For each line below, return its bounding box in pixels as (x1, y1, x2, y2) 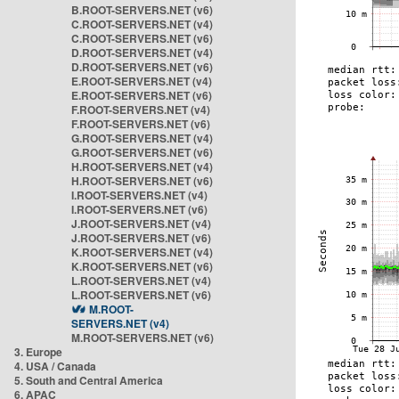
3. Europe (14, 344, 62, 360)
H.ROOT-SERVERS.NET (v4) (71, 159, 213, 175)
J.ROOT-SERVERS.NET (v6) (71, 230, 211, 246)
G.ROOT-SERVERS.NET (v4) (71, 130, 213, 146)
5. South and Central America (14, 372, 163, 388)
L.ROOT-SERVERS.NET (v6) (71, 287, 211, 303)
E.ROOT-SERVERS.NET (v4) (71, 73, 212, 89)
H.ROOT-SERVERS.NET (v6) (71, 173, 213, 189)
